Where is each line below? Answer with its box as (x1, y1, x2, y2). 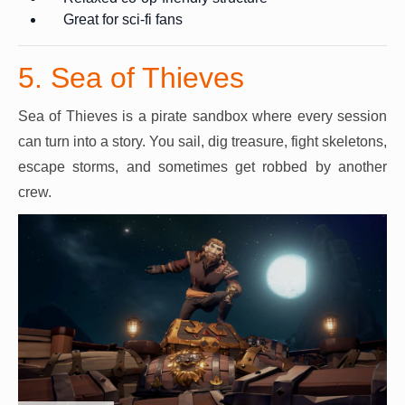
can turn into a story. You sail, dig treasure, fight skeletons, (18, 133, 387, 149)
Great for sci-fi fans (63, 11, 183, 27)
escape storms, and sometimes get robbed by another (18, 158, 387, 174)
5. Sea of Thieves (18, 61, 244, 94)
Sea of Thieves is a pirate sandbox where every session (18, 108, 387, 124)
